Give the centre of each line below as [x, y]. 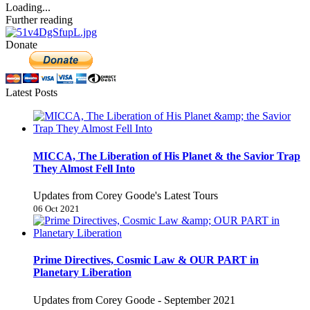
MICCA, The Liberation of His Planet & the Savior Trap [167, 156]
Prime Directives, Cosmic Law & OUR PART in [146, 260]
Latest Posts [31, 93]
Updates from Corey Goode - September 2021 [134, 300]
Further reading [39, 20]
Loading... [28, 8]
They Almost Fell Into [84, 168]
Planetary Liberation [82, 273]
